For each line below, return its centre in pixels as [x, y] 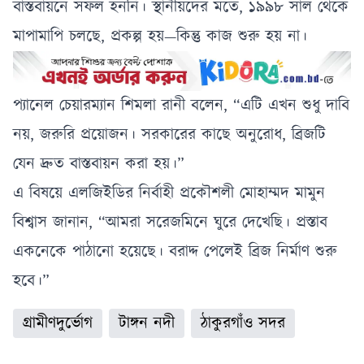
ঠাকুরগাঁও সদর [243, 323]
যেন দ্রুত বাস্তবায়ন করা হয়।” [99, 164]
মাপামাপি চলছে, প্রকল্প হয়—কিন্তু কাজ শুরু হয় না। [160, 37]
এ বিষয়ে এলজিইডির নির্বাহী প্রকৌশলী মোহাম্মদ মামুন [169, 193]
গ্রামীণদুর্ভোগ [58, 323]
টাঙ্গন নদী [147, 323]
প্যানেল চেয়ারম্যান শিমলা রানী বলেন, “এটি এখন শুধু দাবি [181, 105]
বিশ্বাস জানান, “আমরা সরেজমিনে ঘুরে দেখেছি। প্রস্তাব [170, 222]
